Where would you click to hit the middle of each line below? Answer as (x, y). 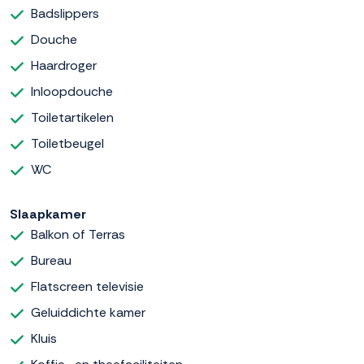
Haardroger (64, 66)
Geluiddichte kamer (88, 313)
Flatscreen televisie (87, 287)
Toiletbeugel (67, 144)
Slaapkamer (48, 214)
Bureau (51, 261)
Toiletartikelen (72, 118)
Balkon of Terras (78, 235)
